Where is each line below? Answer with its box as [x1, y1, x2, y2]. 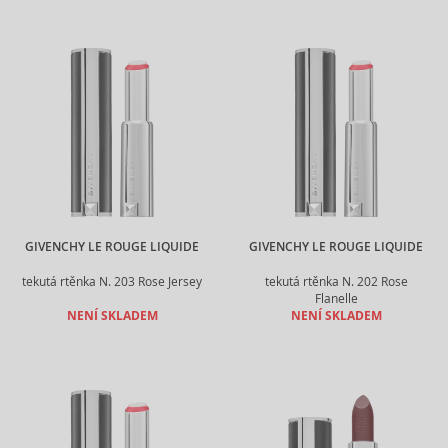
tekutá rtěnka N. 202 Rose [264, 274, 408, 289]
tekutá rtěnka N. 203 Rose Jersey [22, 274, 202, 289]
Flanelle [314, 291, 358, 306]
